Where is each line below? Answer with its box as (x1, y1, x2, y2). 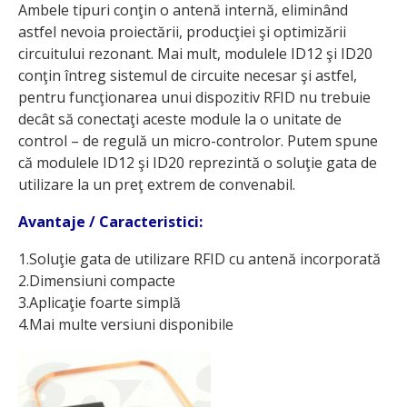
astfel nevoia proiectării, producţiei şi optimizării (18, 22, 346, 43)
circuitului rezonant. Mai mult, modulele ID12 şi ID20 (18, 44, 372, 65)
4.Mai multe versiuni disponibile (18, 314, 233, 335)
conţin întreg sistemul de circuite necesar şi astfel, (18, 65, 357, 86)
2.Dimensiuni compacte (18, 271, 175, 292)
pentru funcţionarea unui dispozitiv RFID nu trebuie (18, 87, 371, 108)
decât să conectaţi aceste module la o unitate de (18, 109, 342, 130)
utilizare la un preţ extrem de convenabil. (18, 174, 295, 195)
